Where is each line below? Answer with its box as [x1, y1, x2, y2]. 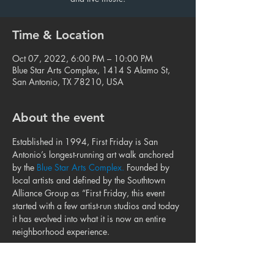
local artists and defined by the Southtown [12, 174, 168, 186]
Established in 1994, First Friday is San [12, 136, 160, 147]
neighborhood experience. [12, 226, 109, 237]
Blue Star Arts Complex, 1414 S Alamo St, [12, 64, 170, 76]
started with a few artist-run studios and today [12, 200, 182, 212]
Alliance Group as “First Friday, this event [12, 187, 167, 199]
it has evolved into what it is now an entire [12, 213, 168, 224]
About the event [12, 110, 105, 125]
